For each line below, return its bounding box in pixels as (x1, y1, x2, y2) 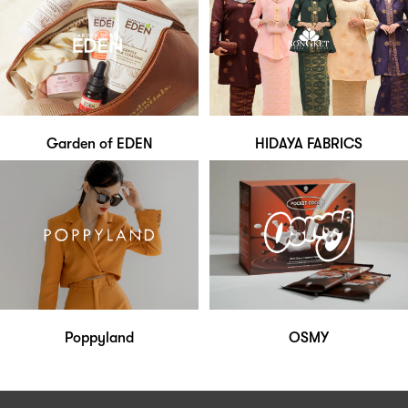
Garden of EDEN (46, 136, 153, 153)
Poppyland (65, 329, 134, 346)
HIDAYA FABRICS (255, 136, 362, 153)
